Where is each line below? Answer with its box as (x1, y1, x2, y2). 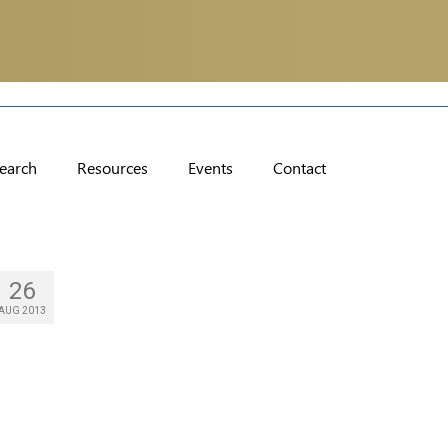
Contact (273, 159, 326, 178)
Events (188, 159, 233, 178)
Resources (77, 159, 148, 178)
